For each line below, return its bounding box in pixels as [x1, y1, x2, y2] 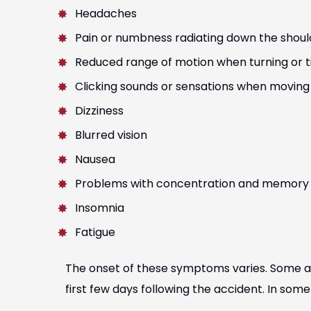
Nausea [75, 151, 115, 167]
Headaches [75, 6, 137, 22]
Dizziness [75, 103, 124, 119]
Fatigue [75, 224, 115, 240]
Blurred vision [75, 127, 147, 143]
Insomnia [75, 200, 124, 216]
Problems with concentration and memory [75, 176, 309, 192]
